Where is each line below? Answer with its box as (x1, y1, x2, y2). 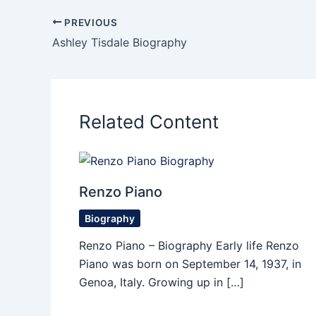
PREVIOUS (61, 16, 118, 28)
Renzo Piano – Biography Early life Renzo (79, 238, 299, 253)
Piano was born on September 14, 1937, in (79, 257, 301, 271)
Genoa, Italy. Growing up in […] (79, 275, 244, 289)
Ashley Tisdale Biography (52, 35, 187, 50)
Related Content (79, 111, 219, 133)
